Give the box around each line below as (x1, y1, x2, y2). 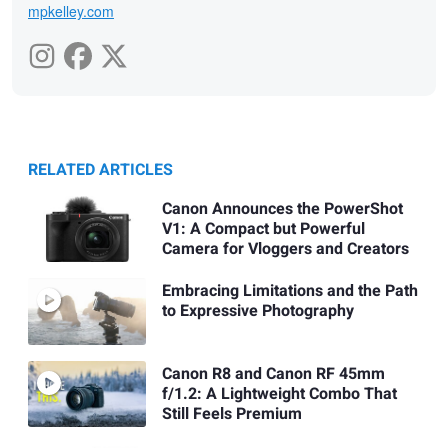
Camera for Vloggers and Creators (161, 237, 409, 262)
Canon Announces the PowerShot (161, 197, 403, 222)
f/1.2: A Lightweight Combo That (161, 381, 397, 406)
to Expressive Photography (161, 299, 354, 324)
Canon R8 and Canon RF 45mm (161, 361, 385, 386)
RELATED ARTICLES (28, 157, 173, 182)
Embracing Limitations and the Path (161, 279, 418, 304)
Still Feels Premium (161, 401, 302, 426)
